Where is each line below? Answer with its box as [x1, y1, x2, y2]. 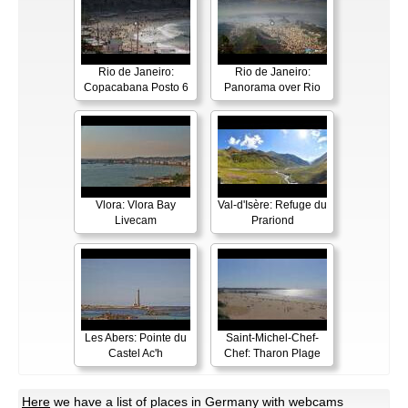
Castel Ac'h [108, 347, 163, 361]
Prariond [250, 214, 294, 228]
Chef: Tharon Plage [224, 347, 321, 361]
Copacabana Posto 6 [83, 81, 189, 95]
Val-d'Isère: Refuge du [218, 199, 327, 212]
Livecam [115, 214, 157, 228]
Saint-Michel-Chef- [226, 331, 319, 345]
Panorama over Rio [224, 81, 321, 95]
